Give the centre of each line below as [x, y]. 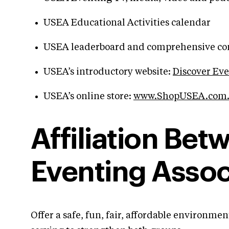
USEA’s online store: [88, 96]
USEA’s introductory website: [108, 72]
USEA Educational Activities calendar [127, 23]
